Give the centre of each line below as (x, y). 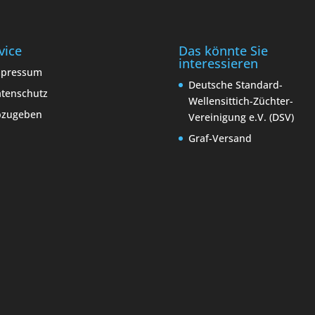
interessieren (218, 64)
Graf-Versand (220, 139)
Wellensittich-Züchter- (240, 101)
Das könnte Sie (223, 51)
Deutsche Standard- (235, 85)
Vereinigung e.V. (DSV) (241, 117)
